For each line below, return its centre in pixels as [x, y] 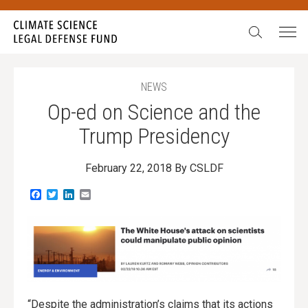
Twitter [75, 194]
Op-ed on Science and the [154, 112]
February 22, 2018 [128, 168]
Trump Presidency [154, 136]
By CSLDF [199, 168]
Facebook [65, 194]
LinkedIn [95, 194]
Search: [262, 29]
